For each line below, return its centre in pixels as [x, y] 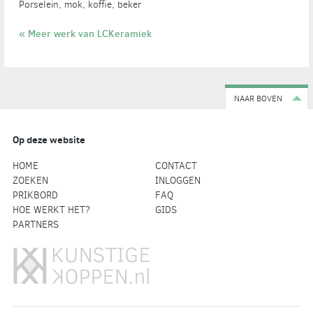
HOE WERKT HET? [51, 210]
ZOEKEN [30, 181]
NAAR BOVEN [259, 99]
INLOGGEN [177, 181]
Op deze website [49, 140]
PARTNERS [35, 225]
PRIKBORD [35, 196]
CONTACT [176, 166]
